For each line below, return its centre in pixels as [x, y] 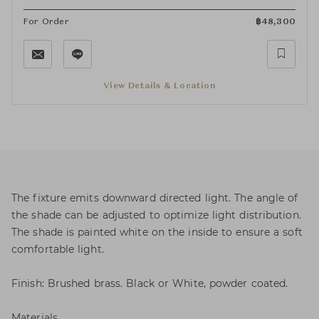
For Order [46, 22]
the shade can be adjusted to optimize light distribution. [156, 215]
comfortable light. [58, 249]
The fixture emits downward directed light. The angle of [155, 198]
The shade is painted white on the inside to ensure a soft [157, 232]
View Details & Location [159, 86]
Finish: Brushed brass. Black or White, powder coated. [150, 283]
